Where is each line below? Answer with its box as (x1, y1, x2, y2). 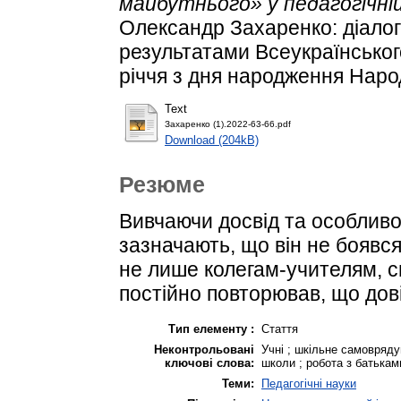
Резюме (119, 172, 205, 198)
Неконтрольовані (154, 342, 254, 356)
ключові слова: (165, 355, 254, 370)
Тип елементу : (168, 321, 254, 336)
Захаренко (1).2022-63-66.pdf (165, 119, 291, 130)
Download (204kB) (165, 133, 259, 148)
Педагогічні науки (261, 376, 356, 390)
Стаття (261, 321, 298, 336)
